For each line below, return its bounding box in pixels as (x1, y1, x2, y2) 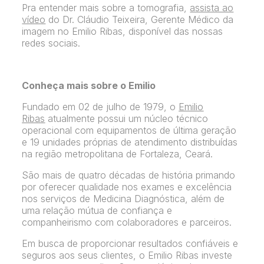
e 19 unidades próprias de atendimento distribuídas (22, 136, 238, 148)
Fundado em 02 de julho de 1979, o (22, 101, 179, 113)
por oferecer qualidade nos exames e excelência (22, 181, 232, 193)
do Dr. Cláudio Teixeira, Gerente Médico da (45, 14, 234, 26)
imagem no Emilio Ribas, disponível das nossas (22, 25, 223, 38)
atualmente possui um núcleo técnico (45, 113, 209, 125)
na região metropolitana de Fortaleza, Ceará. (22, 148, 213, 160)
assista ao (190, 2, 234, 14)
